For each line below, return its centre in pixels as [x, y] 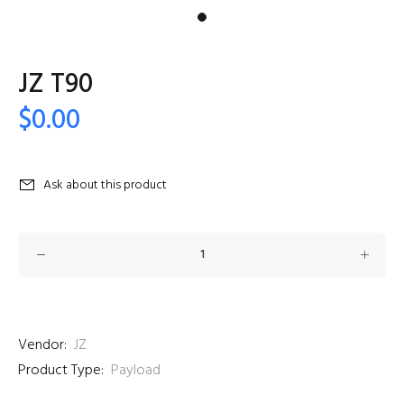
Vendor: [42, 345]
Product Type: [61, 371]
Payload [136, 371]
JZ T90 [56, 85]
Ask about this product [105, 185]
